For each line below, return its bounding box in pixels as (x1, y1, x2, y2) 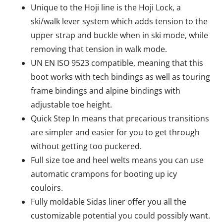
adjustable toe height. (31, 99, 112, 110)
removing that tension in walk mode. (31, 44, 167, 55)
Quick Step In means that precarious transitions (31, 113, 210, 124)
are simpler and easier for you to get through (31, 127, 200, 138)
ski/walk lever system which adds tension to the (31, 16, 208, 27)
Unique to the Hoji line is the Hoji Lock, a (31, 2, 181, 13)
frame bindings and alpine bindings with (31, 85, 181, 96)
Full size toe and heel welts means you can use (31, 155, 204, 166)
